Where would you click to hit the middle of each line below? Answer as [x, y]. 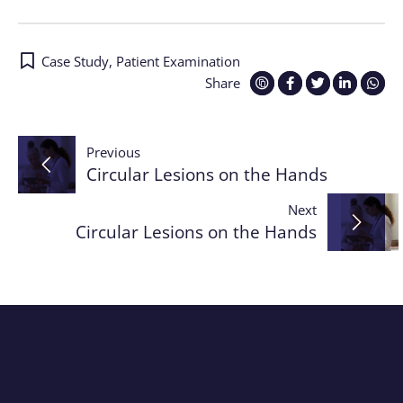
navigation [109, 195]
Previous [113, 152]
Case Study [76, 61]
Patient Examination [179, 61]
